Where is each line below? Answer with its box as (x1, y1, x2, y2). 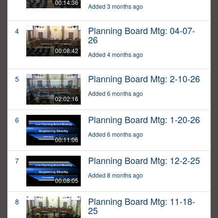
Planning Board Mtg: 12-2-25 (88, 154, 200, 167)
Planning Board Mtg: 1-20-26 (88, 113, 200, 126)
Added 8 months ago (88, 171, 143, 180)
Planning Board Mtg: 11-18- (88, 195, 195, 208)
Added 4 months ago (88, 50, 143, 59)
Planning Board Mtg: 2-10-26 (88, 72, 200, 85)
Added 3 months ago (88, 2, 143, 11)
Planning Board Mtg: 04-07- (88, 24, 195, 37)
